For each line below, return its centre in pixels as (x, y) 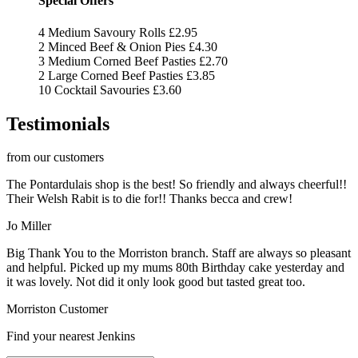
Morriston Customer (57, 309)
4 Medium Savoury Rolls (102, 32)
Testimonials (58, 123)
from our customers (55, 157)
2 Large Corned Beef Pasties (111, 75)
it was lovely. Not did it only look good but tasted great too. (156, 282)
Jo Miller (29, 226)
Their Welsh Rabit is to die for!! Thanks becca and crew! (149, 199)
